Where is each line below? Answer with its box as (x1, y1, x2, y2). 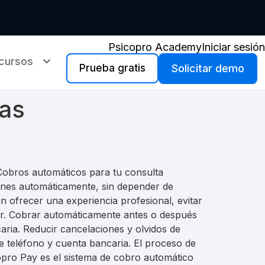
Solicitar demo (172, 62, 244, 75)
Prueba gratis (79, 62, 146, 74)
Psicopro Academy (108, 41, 202, 53)
